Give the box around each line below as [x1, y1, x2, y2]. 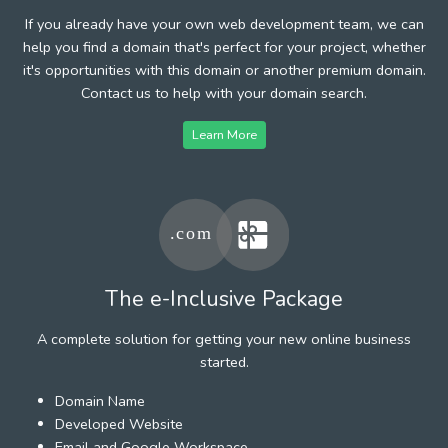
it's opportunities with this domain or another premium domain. [22, 59, 426, 80]
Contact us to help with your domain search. [81, 82, 367, 103]
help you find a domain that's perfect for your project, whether [22, 36, 426, 57]
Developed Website [55, 413, 183, 434]
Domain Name [55, 390, 145, 411]
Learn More [191, 125, 257, 143]
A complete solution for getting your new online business [37, 328, 411, 349]
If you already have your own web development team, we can [24, 13, 424, 34]
